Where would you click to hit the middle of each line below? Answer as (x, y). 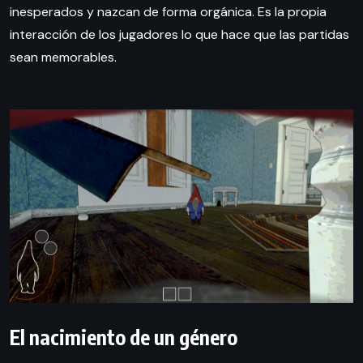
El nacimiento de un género (124, 337)
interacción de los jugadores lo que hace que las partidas (179, 35)
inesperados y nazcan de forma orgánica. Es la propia (168, 12)
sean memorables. (63, 58)
